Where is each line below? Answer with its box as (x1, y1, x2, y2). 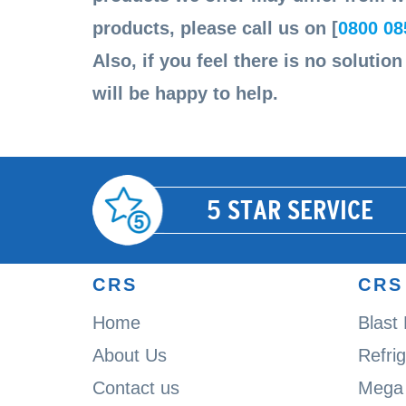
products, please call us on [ (92, 17, 338, 38)
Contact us (92, 377, 179, 398)
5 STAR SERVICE (207, 195, 373, 226)
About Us (92, 344, 167, 365)
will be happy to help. (92, 82, 278, 103)
